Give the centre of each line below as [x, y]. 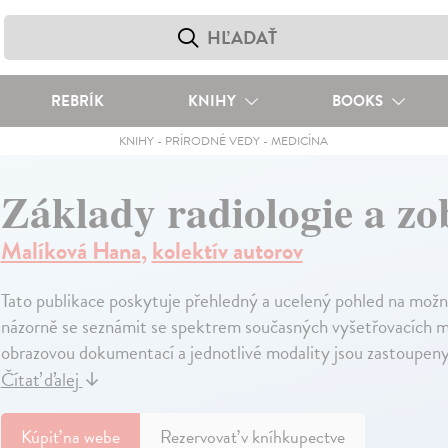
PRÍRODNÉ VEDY [213, 141]
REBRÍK [77, 101]
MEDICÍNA [300, 141]
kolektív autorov [227, 251]
